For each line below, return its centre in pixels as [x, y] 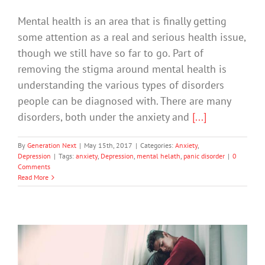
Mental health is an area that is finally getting [122, 21]
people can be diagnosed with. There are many [124, 101]
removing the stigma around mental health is [122, 69]
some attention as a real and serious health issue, [132, 37]
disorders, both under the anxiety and [105, 117]
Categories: [158, 146]
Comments [34, 167]
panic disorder [204, 156]
